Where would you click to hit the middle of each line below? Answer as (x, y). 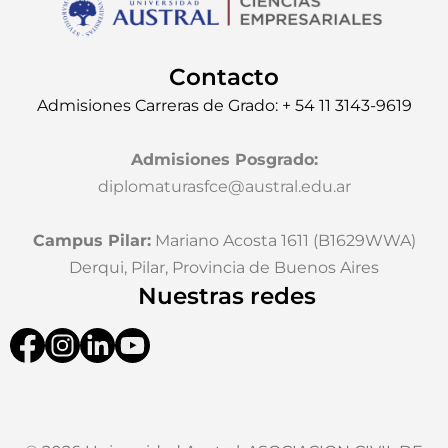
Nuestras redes (226, 296)
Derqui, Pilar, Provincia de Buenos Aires (224, 268)
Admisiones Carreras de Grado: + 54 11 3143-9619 (224, 106)
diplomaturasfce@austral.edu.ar (224, 187)
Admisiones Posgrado (222, 160)
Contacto (224, 77)
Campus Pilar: (91, 241)
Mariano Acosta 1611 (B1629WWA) (283, 241)
